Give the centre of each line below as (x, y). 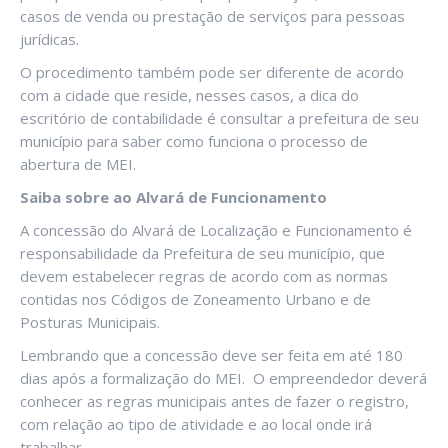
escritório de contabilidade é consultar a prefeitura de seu (219, 118)
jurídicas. (49, 39)
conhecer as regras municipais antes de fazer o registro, (214, 401)
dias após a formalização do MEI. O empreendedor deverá (223, 378)
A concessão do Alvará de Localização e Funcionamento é (216, 230)
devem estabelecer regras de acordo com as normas (204, 276)
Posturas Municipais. (90, 322)
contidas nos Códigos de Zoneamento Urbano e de (195, 299)
